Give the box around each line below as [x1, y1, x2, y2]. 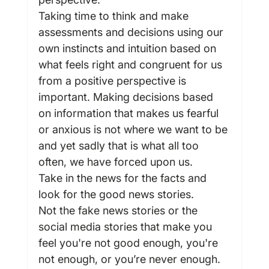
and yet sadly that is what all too [38, 139, 202, 152]
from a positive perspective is [38, 74, 189, 87]
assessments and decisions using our [38, 25, 226, 38]
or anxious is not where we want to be [38, 122, 231, 136]
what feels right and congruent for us [38, 58, 225, 71]
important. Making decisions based [38, 90, 216, 103]
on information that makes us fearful [38, 106, 222, 119]
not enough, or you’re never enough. [38, 252, 220, 265]
